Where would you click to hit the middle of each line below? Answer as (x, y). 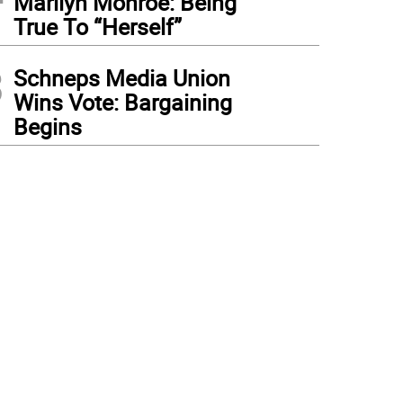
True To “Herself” (98, 27)
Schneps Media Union (122, 78)
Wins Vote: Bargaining (123, 102)
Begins (48, 126)
